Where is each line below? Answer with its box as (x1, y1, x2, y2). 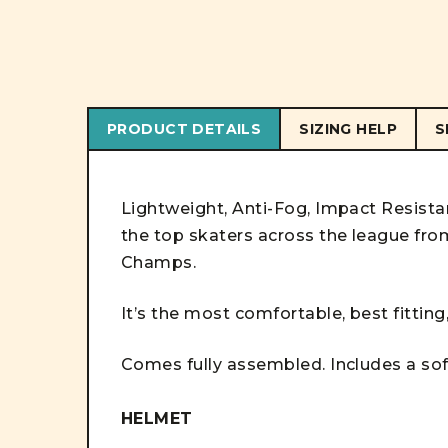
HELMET (121, 409, 193, 428)
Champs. (121, 253, 197, 272)
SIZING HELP (299, 120, 397, 138)
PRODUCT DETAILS (107, 120, 262, 138)
